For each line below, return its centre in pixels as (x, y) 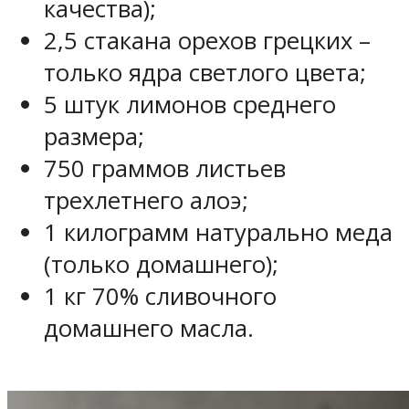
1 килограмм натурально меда (218, 232)
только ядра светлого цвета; (205, 72)
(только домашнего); (161, 264)
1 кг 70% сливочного (160, 296)
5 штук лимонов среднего (190, 104)
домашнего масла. (149, 328)
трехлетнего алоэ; (146, 200)
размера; (94, 136)
